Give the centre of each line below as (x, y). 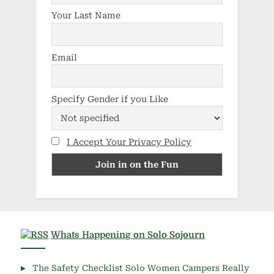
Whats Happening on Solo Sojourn (128, 235)
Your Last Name (86, 16)
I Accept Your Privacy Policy (129, 142)
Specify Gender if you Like (110, 99)
